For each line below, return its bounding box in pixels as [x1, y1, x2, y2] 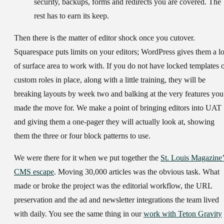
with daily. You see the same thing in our [14, 209, 143, 218]
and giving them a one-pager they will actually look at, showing [14, 117, 214, 126]
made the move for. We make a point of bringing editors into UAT [14, 103, 221, 112]
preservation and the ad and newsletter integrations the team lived [14, 195, 219, 204]
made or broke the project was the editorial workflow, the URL [14, 181, 212, 190]
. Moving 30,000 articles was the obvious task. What [54, 167, 219, 176]
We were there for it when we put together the [14, 153, 160, 162]
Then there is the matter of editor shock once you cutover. [14, 33, 195, 42]
